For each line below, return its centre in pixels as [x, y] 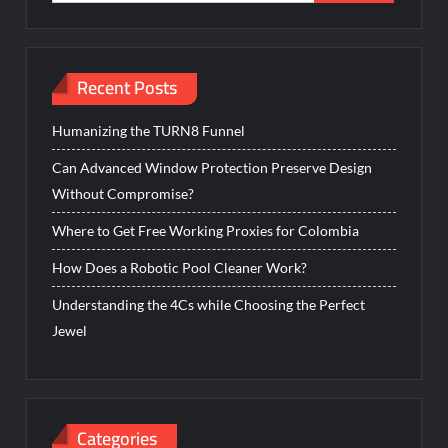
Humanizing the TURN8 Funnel [149, 130]
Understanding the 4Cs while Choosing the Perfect [209, 304]
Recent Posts [127, 87]
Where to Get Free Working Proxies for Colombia [206, 230]
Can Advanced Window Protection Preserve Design [212, 167]
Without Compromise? [123, 193]
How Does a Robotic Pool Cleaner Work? [180, 267]
